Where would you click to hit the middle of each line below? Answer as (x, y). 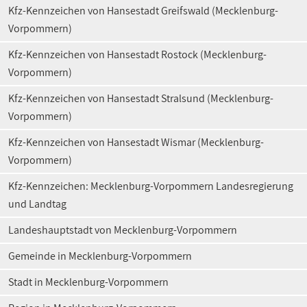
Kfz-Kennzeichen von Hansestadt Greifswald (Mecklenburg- (143, 11)
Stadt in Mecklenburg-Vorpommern (88, 282)
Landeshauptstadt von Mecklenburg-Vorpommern (123, 230)
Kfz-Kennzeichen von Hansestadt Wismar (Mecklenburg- (136, 142)
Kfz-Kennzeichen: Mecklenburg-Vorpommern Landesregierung (151, 186)
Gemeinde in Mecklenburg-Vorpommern (100, 256)
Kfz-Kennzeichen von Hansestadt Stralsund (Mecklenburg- (141, 98)
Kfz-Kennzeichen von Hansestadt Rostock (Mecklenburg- (137, 54)
